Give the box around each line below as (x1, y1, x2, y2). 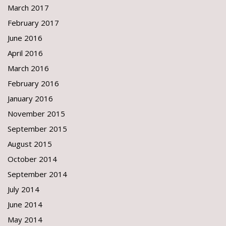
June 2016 (8, 33, 42, 43)
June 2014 (8, 199, 42, 209)
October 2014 (8, 154, 57, 164)
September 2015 (8, 124, 67, 134)
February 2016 (8, 78, 59, 88)
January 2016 (8, 93, 53, 103)
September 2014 (8, 169, 67, 179)
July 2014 (8, 184, 39, 194)
